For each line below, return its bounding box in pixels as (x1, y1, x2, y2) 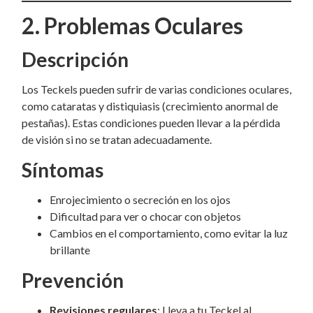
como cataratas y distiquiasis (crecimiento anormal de (22, 99, 278, 112)
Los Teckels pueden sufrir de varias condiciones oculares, (22, 82, 291, 96)
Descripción (22, 48, 129, 71)
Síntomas (22, 158, 103, 182)
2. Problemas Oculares (22, 12, 243, 39)
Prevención (22, 268, 124, 292)
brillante (50, 243, 90, 256)
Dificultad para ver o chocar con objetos (50, 210, 241, 223)
